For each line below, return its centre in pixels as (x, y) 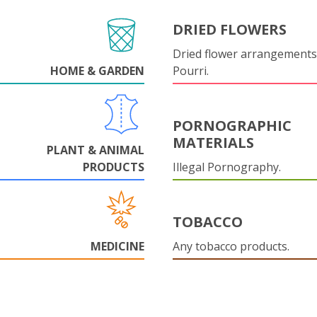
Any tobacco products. (231, 246)
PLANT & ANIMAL (96, 150)
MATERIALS (213, 143)
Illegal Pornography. (227, 167)
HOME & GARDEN (97, 71)
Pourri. (191, 71)
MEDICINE (117, 246)
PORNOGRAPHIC (232, 126)
